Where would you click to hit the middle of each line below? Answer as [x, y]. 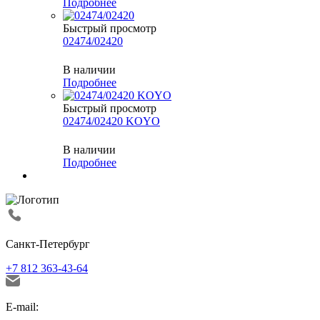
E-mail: [22, 307]
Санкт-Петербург [48, 244]
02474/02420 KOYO [111, 121]
